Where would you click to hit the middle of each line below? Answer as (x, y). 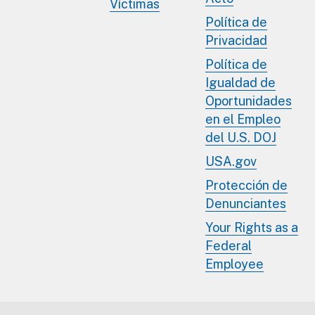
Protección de (246, 185)
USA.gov (231, 161)
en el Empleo (243, 119)
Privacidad (236, 40)
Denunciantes (246, 203)
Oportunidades (249, 101)
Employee (234, 264)
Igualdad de (240, 82)
